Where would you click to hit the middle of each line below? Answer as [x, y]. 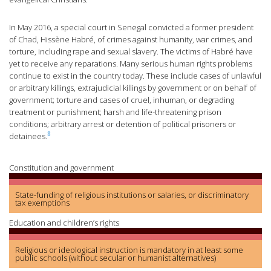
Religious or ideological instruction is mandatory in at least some [129, 250]
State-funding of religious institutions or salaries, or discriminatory [132, 195]
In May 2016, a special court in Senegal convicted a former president [131, 28]
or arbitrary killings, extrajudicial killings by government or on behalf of [133, 88]
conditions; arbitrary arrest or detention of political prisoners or [122, 124]
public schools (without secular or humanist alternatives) [116, 258]
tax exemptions [42, 203]
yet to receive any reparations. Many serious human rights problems [131, 64]
